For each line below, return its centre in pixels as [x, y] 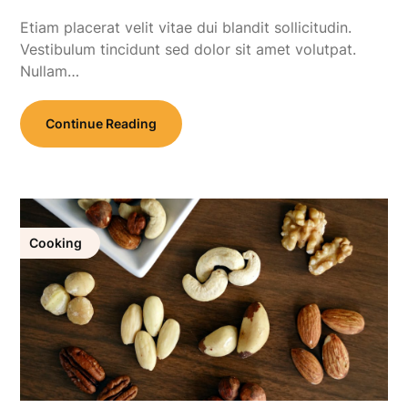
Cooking [56, 242]
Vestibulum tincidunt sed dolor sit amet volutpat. [189, 49]
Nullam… [50, 71]
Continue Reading [102, 123]
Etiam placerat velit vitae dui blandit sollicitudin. [186, 27]
